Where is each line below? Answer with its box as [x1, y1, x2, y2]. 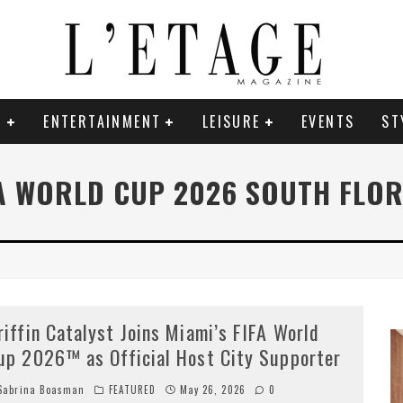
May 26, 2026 [179, 381, 246, 397]
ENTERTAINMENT [43, 110, 162, 132]
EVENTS [301, 110, 355, 132]
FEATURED [108, 381, 157, 397]
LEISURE [201, 110, 261, 132]
